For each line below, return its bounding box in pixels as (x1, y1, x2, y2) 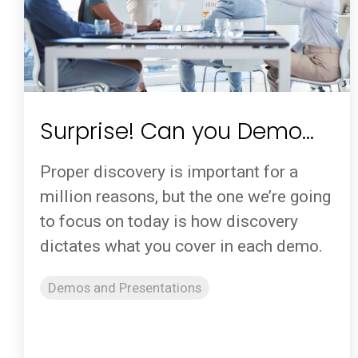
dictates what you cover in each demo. (40, 237, 323, 257)
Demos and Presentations (48, 280, 201, 296)
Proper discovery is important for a (40, 162, 298, 182)
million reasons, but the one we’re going (40, 187, 331, 207)
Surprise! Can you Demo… (40, 115, 314, 147)
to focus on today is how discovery (40, 212, 298, 232)
